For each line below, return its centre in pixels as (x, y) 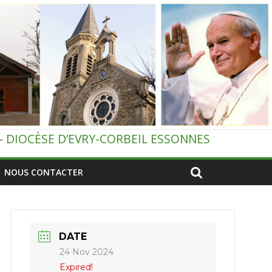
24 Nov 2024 (87, 252)
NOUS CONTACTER (44, 172)
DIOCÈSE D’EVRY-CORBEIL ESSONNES (108, 139)
